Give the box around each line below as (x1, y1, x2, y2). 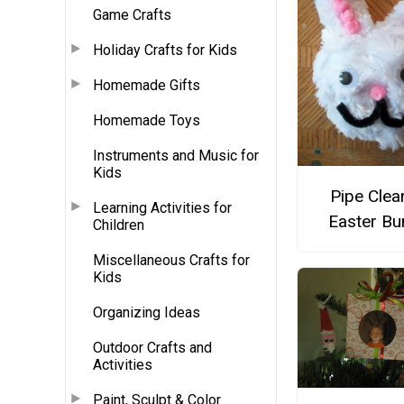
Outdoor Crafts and (93, 338, 212, 356)
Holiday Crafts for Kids (93, 41, 237, 59)
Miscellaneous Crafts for (93, 251, 250, 269)
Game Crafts (93, 5, 171, 23)
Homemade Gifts (93, 76, 200, 94)
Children (93, 216, 144, 234)
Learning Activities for (93, 198, 232, 216)
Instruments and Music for (93, 146, 259, 164)
